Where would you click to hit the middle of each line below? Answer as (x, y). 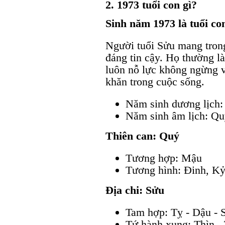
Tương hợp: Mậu (164, 158)
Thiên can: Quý (142, 136)
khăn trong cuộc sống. (155, 82)
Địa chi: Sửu (135, 190)
